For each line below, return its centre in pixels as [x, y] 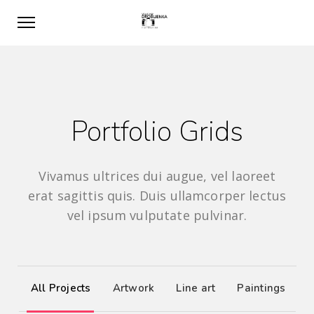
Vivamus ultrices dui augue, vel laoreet [157, 176]
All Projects [61, 288]
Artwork [134, 288]
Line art [196, 288]
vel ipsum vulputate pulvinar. [157, 215]
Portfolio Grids [157, 132]
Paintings [261, 288]
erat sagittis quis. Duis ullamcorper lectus [157, 196]
